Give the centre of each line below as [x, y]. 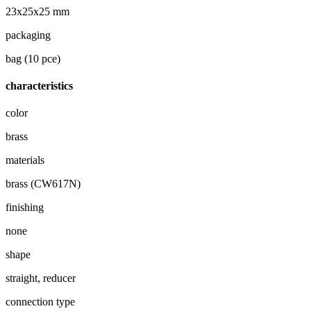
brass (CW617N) [43, 184]
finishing [25, 208]
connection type [40, 302]
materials [25, 160]
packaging [28, 35]
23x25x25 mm [37, 11]
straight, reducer [41, 278]
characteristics [39, 86]
